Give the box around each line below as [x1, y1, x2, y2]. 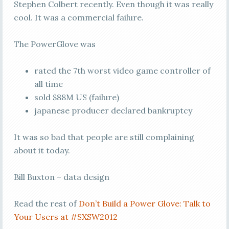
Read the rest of [13, 198, 79, 209]
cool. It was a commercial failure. [13, 12, 144, 22]
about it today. [13, 145, 70, 155]
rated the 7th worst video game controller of [34, 65, 211, 76]
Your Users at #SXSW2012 [13, 212, 118, 222]
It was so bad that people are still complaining [13, 132, 194, 142]
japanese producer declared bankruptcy [34, 105, 192, 116]
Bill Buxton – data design [13, 172, 109, 182]
